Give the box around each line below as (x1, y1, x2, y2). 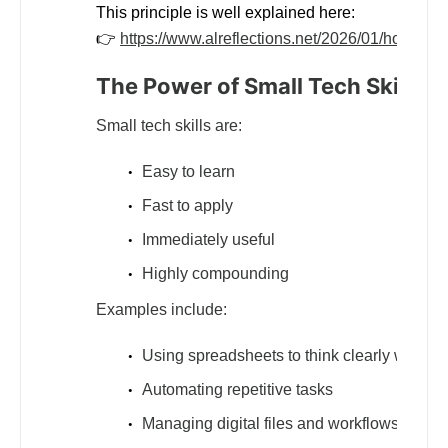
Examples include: (96, 300, 227, 318)
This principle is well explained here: (96, 4, 355, 22)
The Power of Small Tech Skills (96, 73, 423, 100)
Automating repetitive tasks (142, 380, 333, 398)
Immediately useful (142, 230, 275, 248)
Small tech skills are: (96, 116, 242, 134)
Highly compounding (142, 264, 289, 282)
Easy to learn (142, 162, 235, 180)
